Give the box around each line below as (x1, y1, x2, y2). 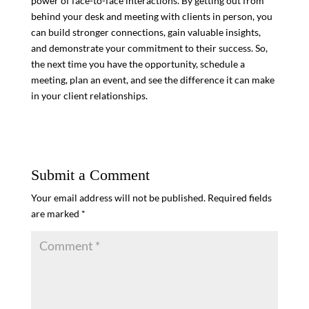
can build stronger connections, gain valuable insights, (30, 26, 261, 38)
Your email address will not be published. (30, 191, 206, 203)
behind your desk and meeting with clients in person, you (30, 10, 272, 22)
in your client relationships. (30, 89, 148, 101)
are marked (30, 207, 81, 219)
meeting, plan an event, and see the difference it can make (30, 73, 275, 86)
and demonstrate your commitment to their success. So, (30, 41, 268, 54)
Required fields (207, 191, 272, 203)
